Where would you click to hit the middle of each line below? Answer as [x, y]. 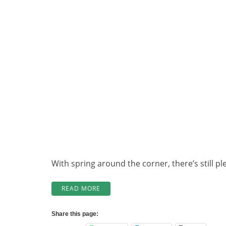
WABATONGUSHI [127, 218]
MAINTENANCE [124, 198]
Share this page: [75, 214]
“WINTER [114, 188]
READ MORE [81, 189]
